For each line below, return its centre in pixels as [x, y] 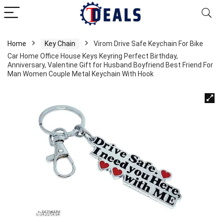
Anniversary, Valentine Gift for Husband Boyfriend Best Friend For [110, 65]
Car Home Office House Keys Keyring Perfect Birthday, [93, 56]
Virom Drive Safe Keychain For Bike [148, 44]
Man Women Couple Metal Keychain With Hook [81, 74]
